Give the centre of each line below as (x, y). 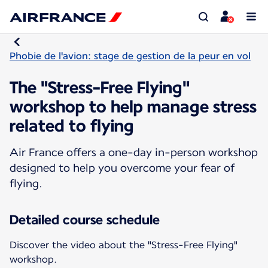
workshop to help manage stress (133, 106)
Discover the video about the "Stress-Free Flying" (124, 245)
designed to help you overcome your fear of (122, 167)
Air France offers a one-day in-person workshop (134, 152)
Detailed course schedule (85, 219)
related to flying (72, 125)
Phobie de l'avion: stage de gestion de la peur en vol (130, 56)
